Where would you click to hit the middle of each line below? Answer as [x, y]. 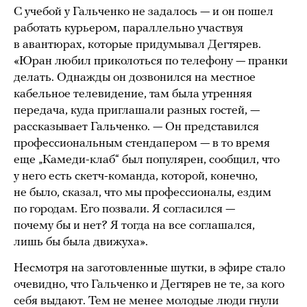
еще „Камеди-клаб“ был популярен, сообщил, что [147, 160]
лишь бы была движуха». [81, 242]
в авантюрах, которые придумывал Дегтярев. [137, 45]
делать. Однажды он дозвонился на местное [135, 77]
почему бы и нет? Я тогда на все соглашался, [134, 225]
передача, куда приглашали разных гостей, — [137, 110]
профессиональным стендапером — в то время [142, 143]
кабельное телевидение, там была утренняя [133, 94]
